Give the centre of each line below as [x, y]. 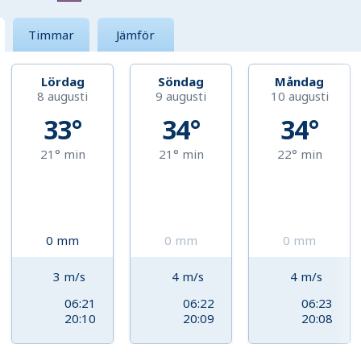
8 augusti [63, 96]
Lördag [62, 82]
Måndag [300, 82]
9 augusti [181, 96]
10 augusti [299, 96]
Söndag [181, 82]
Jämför [136, 35]
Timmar [51, 35]
